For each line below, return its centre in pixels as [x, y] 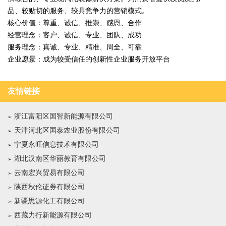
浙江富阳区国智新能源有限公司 [64, 116]
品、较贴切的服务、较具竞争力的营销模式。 [78, 11]
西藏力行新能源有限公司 [53, 215]
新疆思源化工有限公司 [49, 201]
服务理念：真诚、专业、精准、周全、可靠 [75, 47]
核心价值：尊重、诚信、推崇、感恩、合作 [75, 23]
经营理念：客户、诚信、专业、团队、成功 [75, 35]
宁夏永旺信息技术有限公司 [56, 145]
